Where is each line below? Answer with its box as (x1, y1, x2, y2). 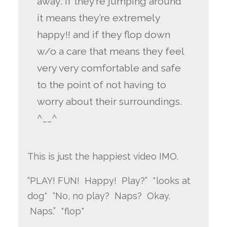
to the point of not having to (37, 79, 167, 91)
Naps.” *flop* (27, 205, 85, 216)
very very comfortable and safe (37, 62, 181, 74)
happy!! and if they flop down (37, 29, 171, 41)
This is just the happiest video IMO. (27, 151, 181, 162)
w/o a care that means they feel (37, 46, 184, 58)
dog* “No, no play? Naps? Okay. (27, 190, 170, 201)
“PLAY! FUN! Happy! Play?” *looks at (27, 175, 191, 186)
